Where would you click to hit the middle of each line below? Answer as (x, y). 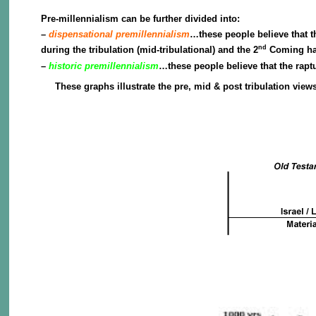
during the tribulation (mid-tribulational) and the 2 (150, 50)
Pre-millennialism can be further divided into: (141, 18)
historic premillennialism (104, 66)
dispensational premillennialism (120, 34)
